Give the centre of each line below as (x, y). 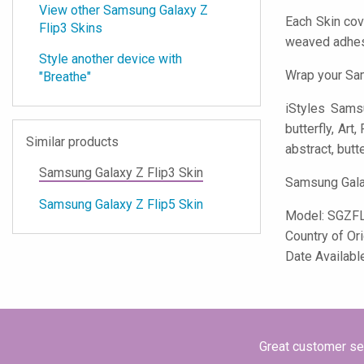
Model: (306, 216)
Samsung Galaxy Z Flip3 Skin (121, 173)
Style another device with (110, 59)
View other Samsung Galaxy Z (123, 10)
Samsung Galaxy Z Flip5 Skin (121, 205)
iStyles (305, 108)
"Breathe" (65, 77)
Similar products (72, 142)
